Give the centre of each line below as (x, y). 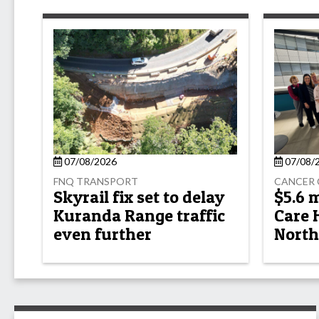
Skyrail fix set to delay (139, 197)
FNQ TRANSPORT (96, 182)
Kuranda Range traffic (139, 215)
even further (103, 234)
